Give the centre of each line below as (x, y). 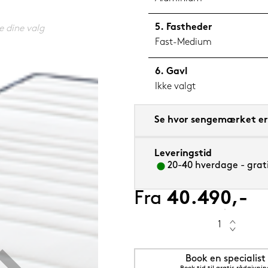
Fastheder (190, 28)
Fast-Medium (184, 43)
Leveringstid (183, 153)
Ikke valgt (176, 86)
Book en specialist (225, 259)
